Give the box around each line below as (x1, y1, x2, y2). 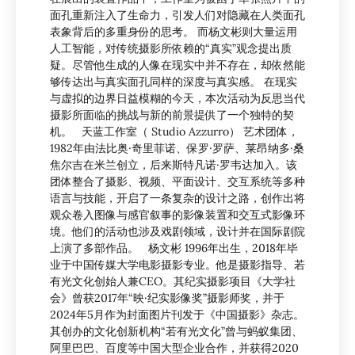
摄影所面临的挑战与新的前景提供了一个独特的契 (50, 108, 294, 123)
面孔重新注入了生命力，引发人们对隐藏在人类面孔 (50, 8, 305, 23)
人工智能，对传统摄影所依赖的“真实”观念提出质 (50, 41, 292, 56)
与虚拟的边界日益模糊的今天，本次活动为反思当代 (50, 91, 305, 106)
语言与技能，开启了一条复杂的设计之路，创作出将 (50, 191, 305, 206)
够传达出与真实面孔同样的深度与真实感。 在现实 (50, 74, 297, 90)
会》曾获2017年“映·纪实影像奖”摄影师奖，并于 (50, 291, 284, 306)
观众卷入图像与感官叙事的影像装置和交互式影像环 (50, 208, 305, 223)
